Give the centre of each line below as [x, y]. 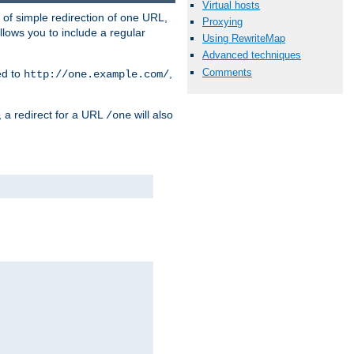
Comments [227, 72]
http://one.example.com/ [96, 74]
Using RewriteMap [244, 39]
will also [152, 114]
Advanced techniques [252, 55]
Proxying [222, 22]
